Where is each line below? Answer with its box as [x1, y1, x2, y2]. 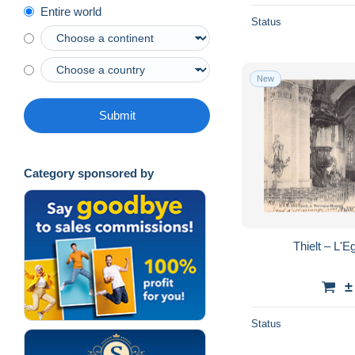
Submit [98, 109, 136, 123]
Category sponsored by [24, 166, 154, 181]
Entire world [40, 5, 101, 19]
